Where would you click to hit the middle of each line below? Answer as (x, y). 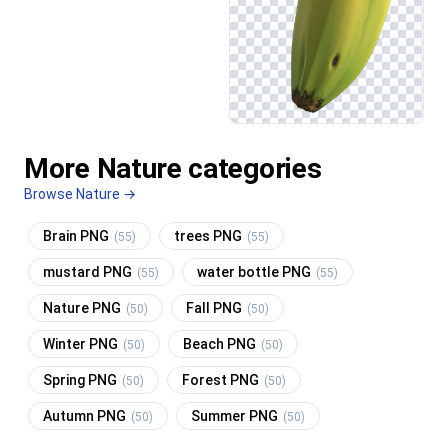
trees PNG (209, 236)
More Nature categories (173, 169)
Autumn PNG (86, 416)
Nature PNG (83, 308)
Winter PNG (82, 344)
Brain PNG (77, 236)
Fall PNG (215, 308)
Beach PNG (221, 344)
